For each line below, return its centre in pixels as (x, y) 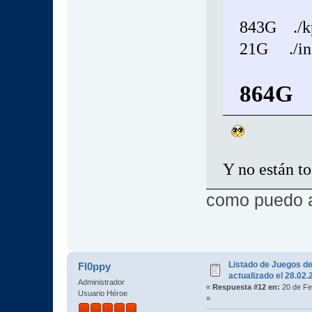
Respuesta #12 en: (246, 287)
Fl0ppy (95, 266)
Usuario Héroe (102, 293)
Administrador (101, 282)
